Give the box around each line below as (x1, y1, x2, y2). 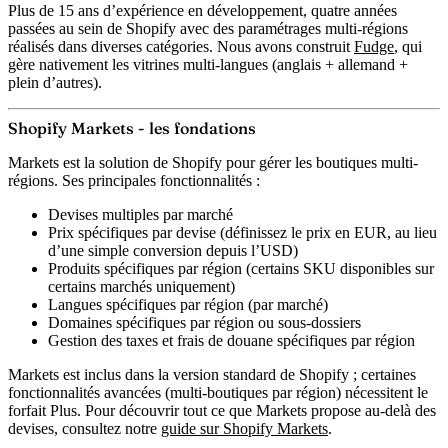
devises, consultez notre (8, 420, 161, 438)
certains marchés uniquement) (48, 278, 235, 296)
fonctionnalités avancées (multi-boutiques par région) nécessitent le (8, 384, 428, 402)
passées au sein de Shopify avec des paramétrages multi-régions (8, 20, 408, 38)
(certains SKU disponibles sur (242, 260, 434, 278)
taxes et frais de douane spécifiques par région (126, 332, 415, 350)
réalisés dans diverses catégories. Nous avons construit (8, 38, 354, 56)
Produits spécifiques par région (48, 260, 242, 278)
